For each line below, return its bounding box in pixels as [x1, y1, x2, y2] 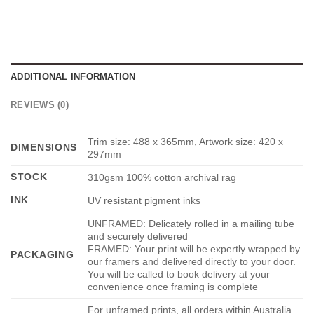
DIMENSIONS [11, 142, 78, 153]
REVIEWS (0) [11, 100, 69, 111]
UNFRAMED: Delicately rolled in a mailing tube [88, 218, 295, 230]
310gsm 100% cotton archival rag [88, 172, 237, 184]
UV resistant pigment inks [88, 195, 201, 207]
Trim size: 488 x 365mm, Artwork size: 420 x [88, 136, 284, 148]
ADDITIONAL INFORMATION [11, 71, 136, 83]
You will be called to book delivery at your [88, 268, 271, 280]
